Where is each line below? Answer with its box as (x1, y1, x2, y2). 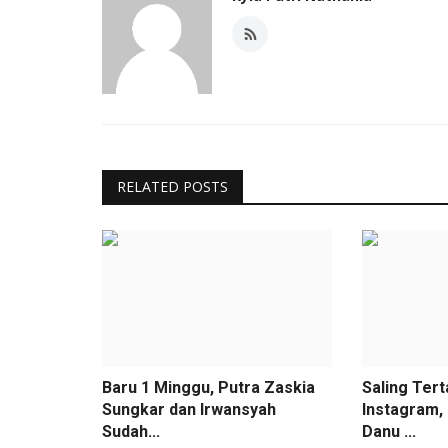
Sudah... (102, 421, 160, 441)
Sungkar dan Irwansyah (102, 399, 276, 419)
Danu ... (361, 421, 416, 441)
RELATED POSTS (117, 176, 228, 196)
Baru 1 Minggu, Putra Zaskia (102, 377, 315, 397)
